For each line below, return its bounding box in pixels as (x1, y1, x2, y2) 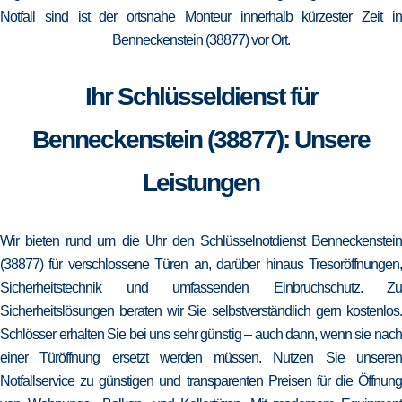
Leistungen (143, 169, 259, 197)
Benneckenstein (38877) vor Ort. (112, 32, 290, 48)
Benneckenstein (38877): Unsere (32, 126, 370, 153)
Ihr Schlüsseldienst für (84, 83, 318, 110)
